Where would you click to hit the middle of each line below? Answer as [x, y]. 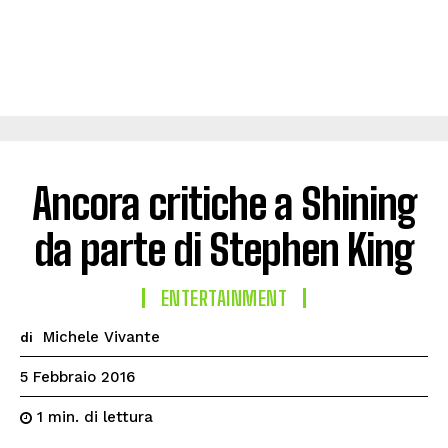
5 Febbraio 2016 [77, 377]
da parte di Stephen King [224, 250]
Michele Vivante [101, 337]
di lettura [118, 417]
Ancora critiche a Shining [224, 204]
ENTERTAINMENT [224, 298]
